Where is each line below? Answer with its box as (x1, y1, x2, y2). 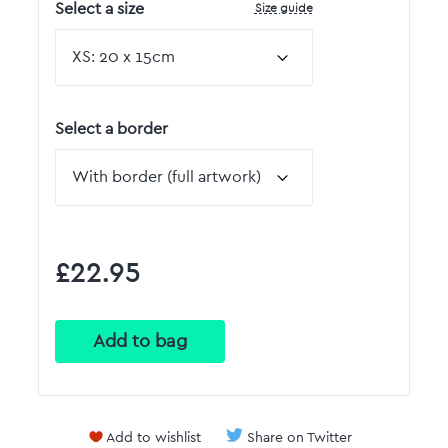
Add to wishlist (106, 430, 202, 445)
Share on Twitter (247, 430, 353, 445)
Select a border (54, 120, 168, 137)
